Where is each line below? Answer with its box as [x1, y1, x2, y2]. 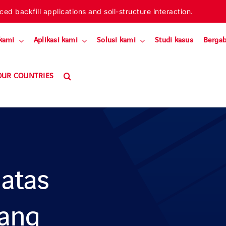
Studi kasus [155, 35, 193, 45]
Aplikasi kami [33, 35, 78, 45]
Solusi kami [97, 35, 136, 45]
